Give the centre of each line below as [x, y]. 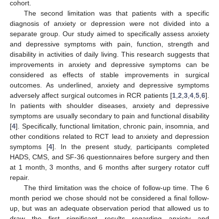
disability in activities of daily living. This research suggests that [109, 55]
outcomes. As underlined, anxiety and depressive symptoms [109, 85]
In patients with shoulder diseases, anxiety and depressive [109, 106]
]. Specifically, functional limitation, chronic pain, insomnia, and [112, 126]
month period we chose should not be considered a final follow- [109, 198]
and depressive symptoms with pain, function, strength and [109, 44]
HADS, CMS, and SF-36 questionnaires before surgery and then [109, 157]
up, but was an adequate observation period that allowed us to [109, 208]
